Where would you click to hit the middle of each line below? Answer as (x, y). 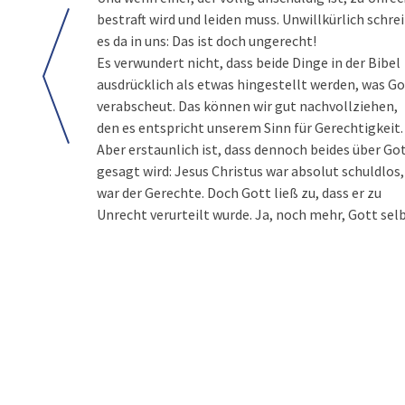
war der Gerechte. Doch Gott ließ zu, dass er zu (239, 193)
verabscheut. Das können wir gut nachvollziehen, (247, 106)
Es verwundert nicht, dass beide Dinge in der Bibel (249, 62)
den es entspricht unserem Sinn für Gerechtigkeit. (250, 127)
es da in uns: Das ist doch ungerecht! (207, 41)
